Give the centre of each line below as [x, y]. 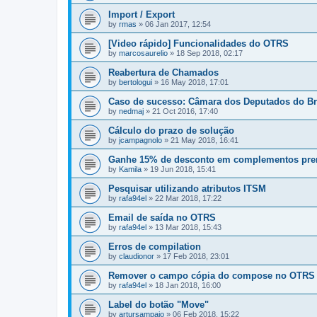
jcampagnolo [140, 140]
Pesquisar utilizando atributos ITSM [187, 189]
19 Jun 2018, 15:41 [183, 169]
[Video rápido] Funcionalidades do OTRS [198, 44]
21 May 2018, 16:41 [204, 140]
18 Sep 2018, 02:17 [209, 53]
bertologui [136, 82]
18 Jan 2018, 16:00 [188, 285]
